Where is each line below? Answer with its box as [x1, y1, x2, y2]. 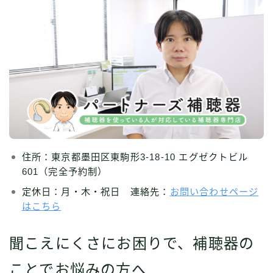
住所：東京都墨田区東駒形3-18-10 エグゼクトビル [21, 152, 248, 163]
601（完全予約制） [21, 166, 108, 177]
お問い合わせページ [169, 186, 259, 197]
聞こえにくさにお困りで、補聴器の [9, 235, 255, 252]
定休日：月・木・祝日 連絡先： [21, 186, 170, 197]
